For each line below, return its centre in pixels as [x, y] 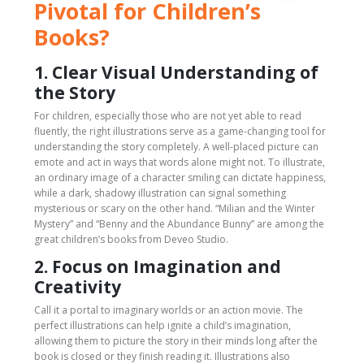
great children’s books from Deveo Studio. [131, 239]
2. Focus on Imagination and [158, 266]
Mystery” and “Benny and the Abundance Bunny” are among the [179, 223]
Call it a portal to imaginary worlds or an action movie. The [169, 310]
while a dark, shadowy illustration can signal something [160, 193]
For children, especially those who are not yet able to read [168, 115]
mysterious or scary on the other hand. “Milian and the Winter [175, 208]
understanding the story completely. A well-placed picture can [176, 146]
